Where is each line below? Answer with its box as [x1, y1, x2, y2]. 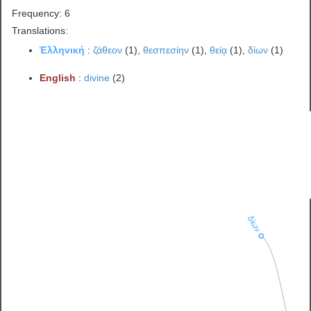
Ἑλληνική [40, 44, 85, 56]
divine [84, 72, 110, 83]
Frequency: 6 [12, 7, 71, 19]
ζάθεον [93, 44, 123, 56]
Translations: [12, 24, 69, 36]
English [40, 72, 76, 83]
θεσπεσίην [143, 44, 190, 56]
